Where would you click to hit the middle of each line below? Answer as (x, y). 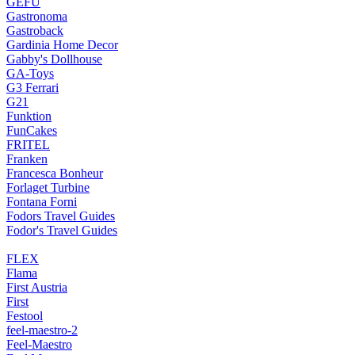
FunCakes (32, 130)
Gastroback (35, 30)
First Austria (37, 287)
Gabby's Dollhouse (54, 59)
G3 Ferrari (32, 87)
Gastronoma (37, 16)
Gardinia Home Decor (62, 44)
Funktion (29, 116)
